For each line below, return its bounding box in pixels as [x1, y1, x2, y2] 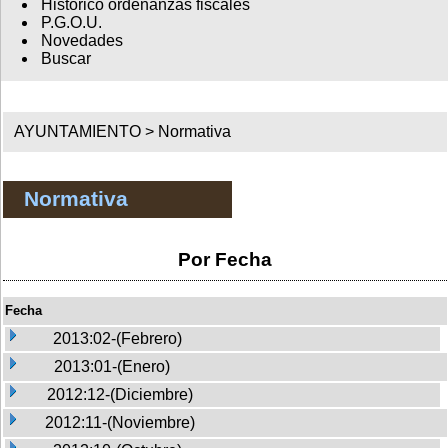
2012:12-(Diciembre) [47, 385, 193, 403]
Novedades [40, 32, 123, 50]
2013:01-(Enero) [54, 357, 170, 375]
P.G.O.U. [40, 14, 102, 32]
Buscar [40, 50, 91, 68]
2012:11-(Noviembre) [45, 413, 195, 431]
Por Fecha [178, 248, 272, 270]
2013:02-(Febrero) [53, 329, 182, 347]
